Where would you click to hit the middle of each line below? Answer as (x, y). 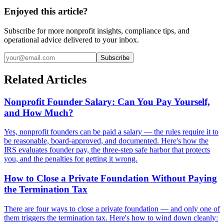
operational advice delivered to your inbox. (71, 39)
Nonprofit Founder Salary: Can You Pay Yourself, (107, 101)
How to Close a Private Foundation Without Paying (110, 178)
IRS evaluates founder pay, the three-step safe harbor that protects (107, 150)
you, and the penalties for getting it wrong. (71, 159)
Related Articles (45, 79)
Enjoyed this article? (46, 11)
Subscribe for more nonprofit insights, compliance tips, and (97, 30)
